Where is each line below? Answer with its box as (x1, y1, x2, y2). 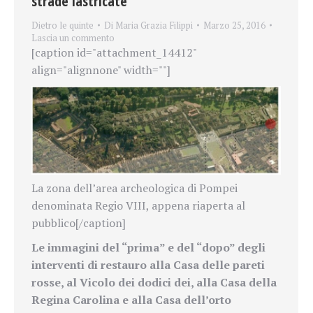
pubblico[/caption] (31, 215, 126, 231)
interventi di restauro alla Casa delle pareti (31, 257, 265, 273)
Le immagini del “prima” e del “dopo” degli (31, 240, 265, 256)
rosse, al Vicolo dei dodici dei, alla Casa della (31, 275, 277, 291)
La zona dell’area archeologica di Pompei (31, 180, 238, 196)
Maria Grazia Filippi (115, 19, 193, 32)
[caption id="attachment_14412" (31, 45, 196, 61)
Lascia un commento (31, 31, 115, 45)
